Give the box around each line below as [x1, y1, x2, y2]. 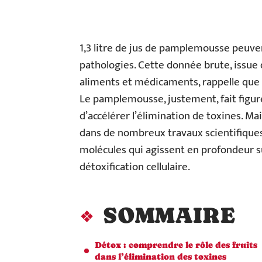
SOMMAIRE [103, 202, 235, 228]
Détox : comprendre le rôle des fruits [95, 240, 257, 250]
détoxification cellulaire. [80, 158, 190, 176]
